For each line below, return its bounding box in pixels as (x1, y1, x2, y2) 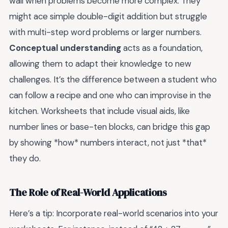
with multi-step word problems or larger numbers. (9, 26, 202, 38)
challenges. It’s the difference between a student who (9, 74, 217, 85)
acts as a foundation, (121, 42, 203, 54)
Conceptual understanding (9, 42, 121, 54)
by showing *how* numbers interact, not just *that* (9, 137, 207, 149)
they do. (9, 153, 41, 164)
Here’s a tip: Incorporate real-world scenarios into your (9, 208, 218, 219)
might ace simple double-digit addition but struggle (9, 11, 207, 22)
